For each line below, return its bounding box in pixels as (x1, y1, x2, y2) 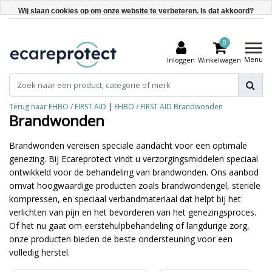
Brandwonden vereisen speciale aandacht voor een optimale (9, 140, 247, 151)
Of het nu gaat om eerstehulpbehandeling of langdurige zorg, (9, 220, 250, 231)
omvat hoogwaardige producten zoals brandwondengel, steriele (9, 180, 260, 191)
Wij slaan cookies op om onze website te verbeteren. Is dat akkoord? (18, 7, 254, 15)
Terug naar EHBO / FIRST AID (9, 101, 106, 112)
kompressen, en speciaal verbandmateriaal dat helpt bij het (9, 193, 241, 205)
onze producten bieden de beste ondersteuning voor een (9, 233, 233, 245)
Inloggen (167, 55, 195, 64)
